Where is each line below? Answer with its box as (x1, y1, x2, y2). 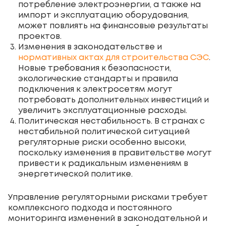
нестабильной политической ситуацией (18, 128, 190, 136)
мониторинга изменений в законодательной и (8, 214, 207, 222)
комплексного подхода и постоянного (8, 204, 172, 212)
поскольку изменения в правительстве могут (18, 149, 212, 157)
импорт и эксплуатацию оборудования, (18, 11, 189, 19)
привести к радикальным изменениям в (18, 159, 188, 167)
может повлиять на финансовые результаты (18, 22, 208, 30)
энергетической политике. (18, 170, 133, 178)
